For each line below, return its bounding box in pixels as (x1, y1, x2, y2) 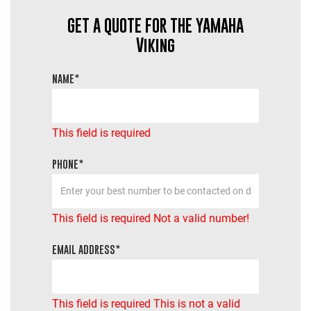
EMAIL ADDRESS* (52, 242, 120, 255)
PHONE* (52, 157, 83, 170)
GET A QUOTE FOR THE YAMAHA (67, 15, 244, 35)
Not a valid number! (153, 211, 249, 225)
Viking (136, 34, 175, 55)
